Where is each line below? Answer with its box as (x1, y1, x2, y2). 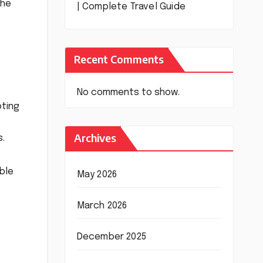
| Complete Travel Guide (76, 1, 186, 12)
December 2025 (76, 231, 147, 242)
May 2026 (76, 169, 117, 180)
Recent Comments (73, 52, 164, 66)
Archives (73, 130, 116, 144)
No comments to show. (76, 87, 180, 97)
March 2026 (76, 200, 127, 211)
